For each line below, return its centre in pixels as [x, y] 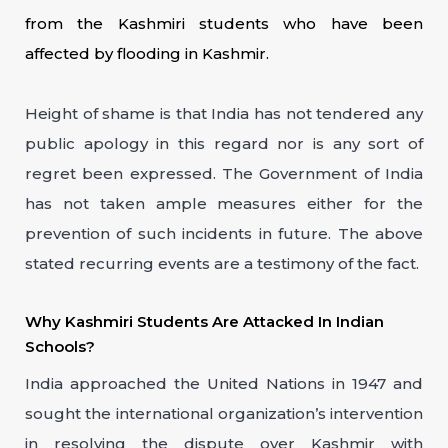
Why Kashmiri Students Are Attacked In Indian [204, 321]
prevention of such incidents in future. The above [224, 233]
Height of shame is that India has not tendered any [224, 113]
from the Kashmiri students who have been [224, 23]
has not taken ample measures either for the [224, 203]
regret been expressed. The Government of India [224, 173]
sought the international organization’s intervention [224, 413]
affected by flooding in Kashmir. [147, 53]
